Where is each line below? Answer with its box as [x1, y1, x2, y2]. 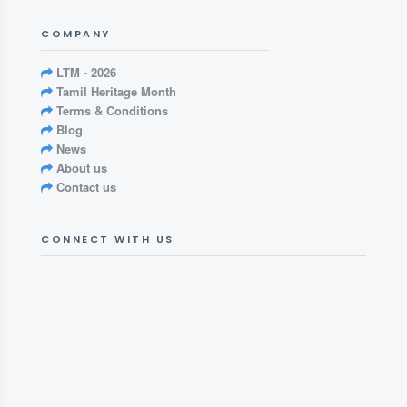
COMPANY [41, 26, 111, 41]
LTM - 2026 [53, 64, 116, 81]
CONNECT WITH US [41, 232, 174, 246]
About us [53, 159, 107, 176]
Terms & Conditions [53, 102, 168, 119]
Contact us [53, 178, 116, 195]
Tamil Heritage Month [53, 83, 176, 100]
